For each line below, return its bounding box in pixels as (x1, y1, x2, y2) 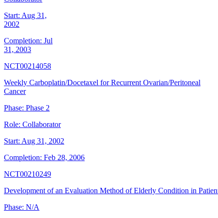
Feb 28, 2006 (44, 153, 85, 162)
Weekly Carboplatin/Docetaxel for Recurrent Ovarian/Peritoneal (4, 78, 200, 87)
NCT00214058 (4, 62, 51, 71)
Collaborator (22, 120, 61, 129)
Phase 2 (26, 104, 50, 112)
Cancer (4, 87, 26, 96)
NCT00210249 (4, 170, 51, 179)
